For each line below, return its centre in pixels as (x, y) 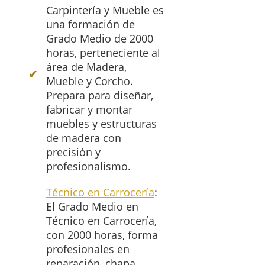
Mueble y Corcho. (90, 81)
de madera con (84, 138)
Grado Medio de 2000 (100, 39)
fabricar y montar (89, 110)
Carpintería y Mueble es (105, 10)
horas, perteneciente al (103, 53)
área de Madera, (86, 67)
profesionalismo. (88, 167)
